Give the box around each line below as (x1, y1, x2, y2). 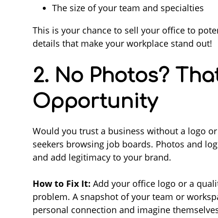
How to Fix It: (33, 177, 91, 189)
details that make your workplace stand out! (33, 37, 215, 49)
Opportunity (33, 91, 158, 112)
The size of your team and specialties (52, 1, 204, 14)
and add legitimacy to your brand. (33, 151, 171, 163)
